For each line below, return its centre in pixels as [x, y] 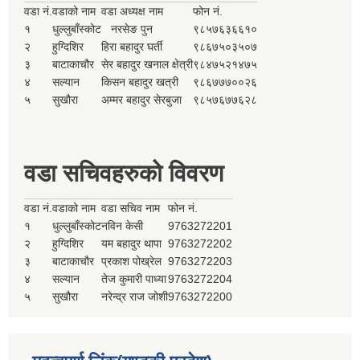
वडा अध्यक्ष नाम [132, 12]
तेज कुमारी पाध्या [134, 279]
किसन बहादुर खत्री [140, 82]
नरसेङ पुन [127, 29]
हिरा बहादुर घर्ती [132, 47]
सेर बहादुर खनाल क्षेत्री [147, 65]
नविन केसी [122, 226]
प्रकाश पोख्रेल [131, 262]
